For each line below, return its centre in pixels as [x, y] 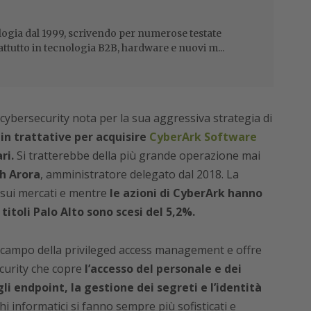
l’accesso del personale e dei [161, 269]
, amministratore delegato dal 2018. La [139, 175]
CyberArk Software [203, 137]
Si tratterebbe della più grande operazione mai [137, 156]
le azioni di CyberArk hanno [184, 193]
